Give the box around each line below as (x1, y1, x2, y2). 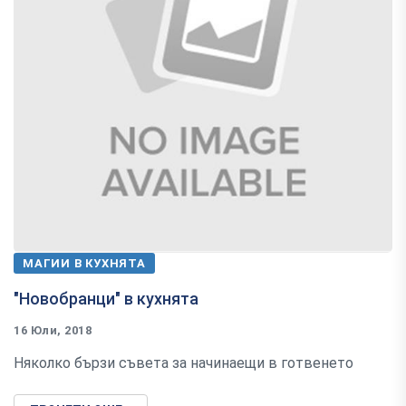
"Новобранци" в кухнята (14, 289, 198, 309)
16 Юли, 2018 (14, 324, 92, 338)
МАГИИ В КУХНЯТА (23, 256, 146, 271)
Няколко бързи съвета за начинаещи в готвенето (14, 354, 353, 372)
